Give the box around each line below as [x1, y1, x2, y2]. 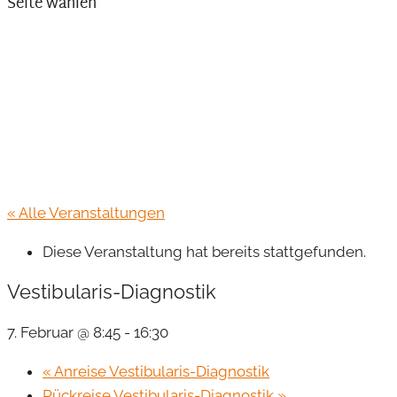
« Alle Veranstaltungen [7, 204, 165, 222]
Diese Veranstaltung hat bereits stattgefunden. [43, 243, 366, 261]
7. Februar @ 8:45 [7, 323, 121, 341]
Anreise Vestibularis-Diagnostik [51, 362, 269, 380]
